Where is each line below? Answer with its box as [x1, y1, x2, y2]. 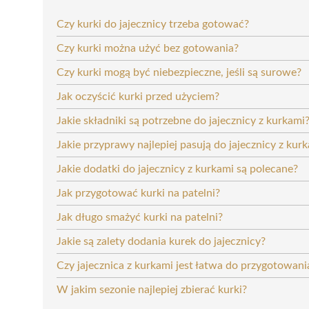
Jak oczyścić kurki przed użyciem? [57, 90, 219, 102]
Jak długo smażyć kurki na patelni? [57, 211, 223, 223]
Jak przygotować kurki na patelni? [57, 187, 220, 199]
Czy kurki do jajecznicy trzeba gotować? [57, 18, 249, 30]
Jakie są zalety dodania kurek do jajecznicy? [57, 235, 266, 247]
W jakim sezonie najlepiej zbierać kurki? [57, 283, 247, 295]
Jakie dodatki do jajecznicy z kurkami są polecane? [57, 163, 298, 175]
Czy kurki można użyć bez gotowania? [57, 42, 239, 54]
